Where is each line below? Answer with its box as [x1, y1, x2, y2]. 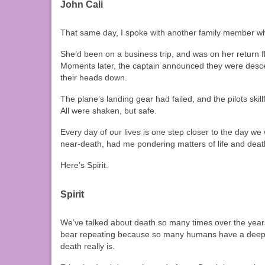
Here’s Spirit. [60, 160, 108, 170]
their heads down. [60, 73, 127, 83]
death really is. [60, 241, 115, 251]
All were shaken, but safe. [60, 106, 157, 116]
